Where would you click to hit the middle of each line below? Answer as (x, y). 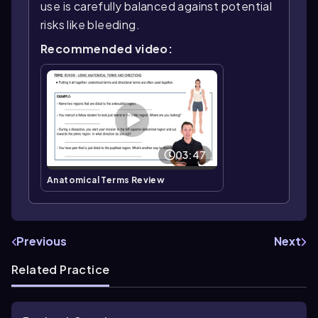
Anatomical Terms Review (106, 180)
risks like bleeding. (91, 24)
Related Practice (61, 269)
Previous (42, 241)
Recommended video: (107, 48)
